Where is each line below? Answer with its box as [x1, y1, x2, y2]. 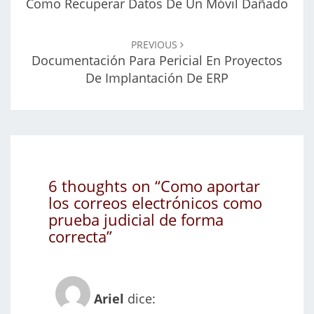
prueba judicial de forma [48, 208, 224, 230]
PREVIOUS [130, 38, 180, 52]
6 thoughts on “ [48, 175, 161, 196]
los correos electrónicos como [48, 191, 262, 213]
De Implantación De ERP [86, 69, 228, 87]
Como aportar [161, 175, 260, 196]
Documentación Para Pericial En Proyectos [32, 52, 282, 69]
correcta [48, 225, 107, 247]
